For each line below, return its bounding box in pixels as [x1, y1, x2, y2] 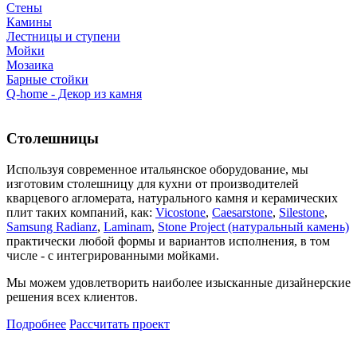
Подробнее [6, 317, 66, 331]
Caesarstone [212, 206, 273, 219]
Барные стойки [6, 72, 88, 86]
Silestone [279, 206, 324, 219]
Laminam [104, 220, 151, 233]
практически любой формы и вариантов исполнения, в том [6, 234, 330, 248]
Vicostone [155, 206, 206, 219]
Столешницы [6, 130, 99, 147]
